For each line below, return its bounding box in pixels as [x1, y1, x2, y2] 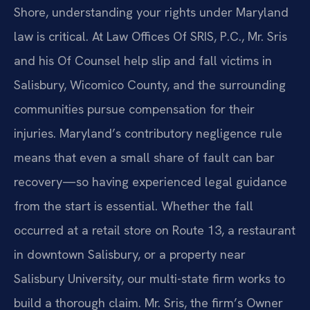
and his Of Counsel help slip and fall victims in [14, 52, 272, 69]
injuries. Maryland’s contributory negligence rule [14, 125, 282, 141]
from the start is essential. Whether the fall [14, 197, 253, 214]
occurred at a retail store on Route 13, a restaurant [14, 221, 295, 238]
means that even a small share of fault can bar [14, 149, 275, 165]
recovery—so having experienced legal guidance [14, 173, 287, 190]
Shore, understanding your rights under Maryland [14, 3, 289, 20]
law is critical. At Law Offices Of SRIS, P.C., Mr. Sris [14, 28, 287, 44]
